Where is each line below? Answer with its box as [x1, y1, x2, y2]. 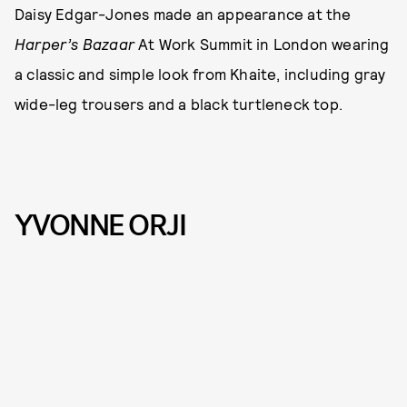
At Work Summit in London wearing [134, 35, 390, 54]
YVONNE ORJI [15, 206, 186, 246]
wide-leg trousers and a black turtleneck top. [15, 94, 343, 114]
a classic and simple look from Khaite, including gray [15, 65, 386, 84]
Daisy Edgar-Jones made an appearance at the [15, 5, 352, 24]
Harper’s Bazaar [15, 35, 134, 54]
